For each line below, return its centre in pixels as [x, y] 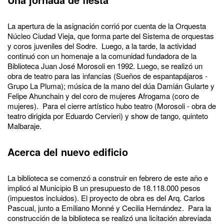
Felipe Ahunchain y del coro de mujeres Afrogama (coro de [103, 95]
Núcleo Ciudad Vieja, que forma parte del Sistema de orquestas [111, 35]
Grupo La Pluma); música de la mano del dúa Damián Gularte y [111, 85]
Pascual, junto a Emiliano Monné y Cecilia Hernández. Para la [109, 207]
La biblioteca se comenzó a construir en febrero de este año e [108, 177]
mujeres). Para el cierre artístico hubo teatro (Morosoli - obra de [112, 105]
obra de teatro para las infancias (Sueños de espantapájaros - [107, 75]
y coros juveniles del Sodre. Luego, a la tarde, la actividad [102, 45]
